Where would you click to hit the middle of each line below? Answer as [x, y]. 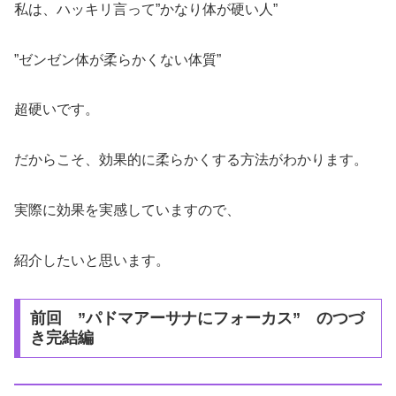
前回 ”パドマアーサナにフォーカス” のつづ [197, 319]
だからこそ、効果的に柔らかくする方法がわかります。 [191, 160]
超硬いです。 [57, 110]
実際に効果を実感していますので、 [127, 209]
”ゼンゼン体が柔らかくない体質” [118, 59]
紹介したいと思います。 [92, 260]
